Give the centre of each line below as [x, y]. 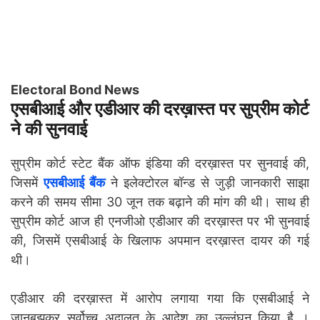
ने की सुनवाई [49, 129]
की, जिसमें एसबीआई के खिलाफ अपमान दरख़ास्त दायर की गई [160, 241]
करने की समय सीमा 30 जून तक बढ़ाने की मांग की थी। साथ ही [160, 202]
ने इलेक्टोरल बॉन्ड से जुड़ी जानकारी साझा [207, 183]
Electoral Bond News [75, 90]
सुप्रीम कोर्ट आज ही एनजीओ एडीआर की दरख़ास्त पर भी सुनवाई [160, 221]
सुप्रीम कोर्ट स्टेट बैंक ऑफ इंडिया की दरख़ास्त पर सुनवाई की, [160, 164]
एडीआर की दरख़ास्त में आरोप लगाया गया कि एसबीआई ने [160, 299]
